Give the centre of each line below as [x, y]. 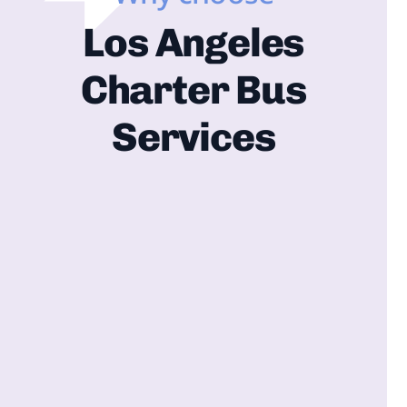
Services [194, 137]
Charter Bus [193, 90]
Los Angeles [194, 43]
